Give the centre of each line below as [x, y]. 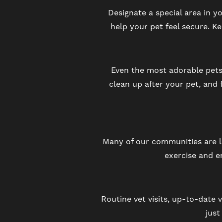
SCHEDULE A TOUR [80, 65]
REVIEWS [56, 100]
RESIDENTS [61, 30]
